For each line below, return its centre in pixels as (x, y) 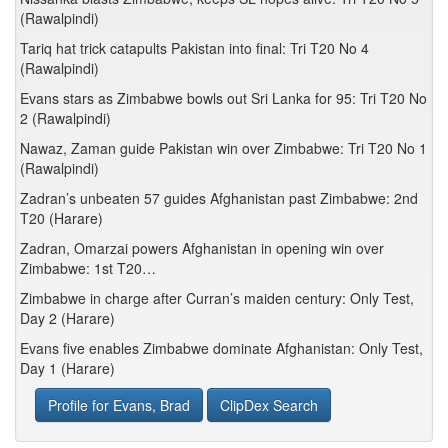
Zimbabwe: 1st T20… (88, 268)
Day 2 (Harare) (67, 318)
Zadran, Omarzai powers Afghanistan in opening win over (202, 248)
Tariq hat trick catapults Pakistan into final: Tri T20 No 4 (194, 48)
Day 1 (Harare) (67, 368)
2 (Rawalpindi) (65, 118)
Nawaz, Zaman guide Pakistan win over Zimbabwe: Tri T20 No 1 (223, 148)
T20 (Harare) (61, 218)
